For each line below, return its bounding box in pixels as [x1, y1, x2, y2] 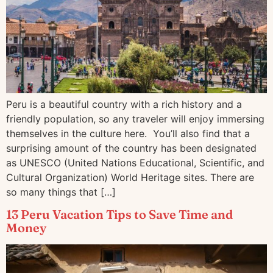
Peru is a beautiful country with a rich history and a [6, 97, 242, 110]
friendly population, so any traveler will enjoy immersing [6, 112, 264, 125]
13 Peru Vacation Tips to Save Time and [6, 207, 233, 222]
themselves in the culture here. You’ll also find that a [6, 127, 250, 140]
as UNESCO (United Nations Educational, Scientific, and [6, 156, 264, 169]
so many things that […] [6, 185, 116, 198]
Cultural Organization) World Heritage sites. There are [6, 171, 254, 183]
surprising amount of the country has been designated [6, 141, 257, 154]
